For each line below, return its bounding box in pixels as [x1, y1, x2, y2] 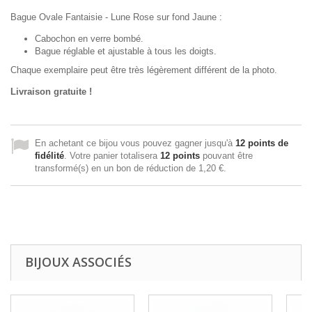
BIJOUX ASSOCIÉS [25, 253, 132, 270]
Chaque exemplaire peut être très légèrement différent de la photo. [10, 65, 277, 75]
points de [245, 138, 288, 148]
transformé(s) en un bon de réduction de [35, 163, 198, 173]
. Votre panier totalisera [64, 150, 160, 161]
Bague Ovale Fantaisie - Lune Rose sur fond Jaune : [10, 12, 222, 22]
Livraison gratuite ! [10, 86, 92, 97]
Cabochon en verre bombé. [35, 33, 143, 44]
